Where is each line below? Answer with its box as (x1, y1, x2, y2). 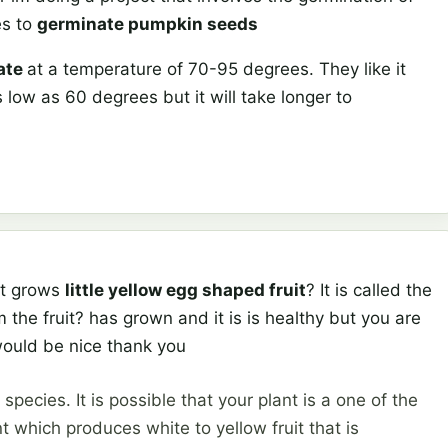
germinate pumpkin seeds (37, 14, 258, 35)
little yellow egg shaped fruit (65, 280, 306, 301)
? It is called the (306, 280, 432, 301)
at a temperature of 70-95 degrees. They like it (27, 59, 406, 80)
